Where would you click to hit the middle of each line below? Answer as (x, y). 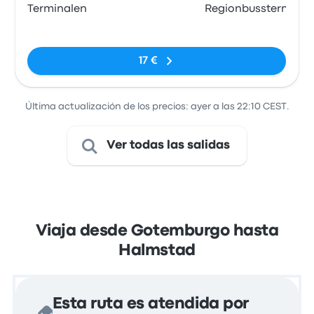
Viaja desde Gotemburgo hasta (157, 231)
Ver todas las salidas (168, 145)
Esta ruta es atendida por (150, 304)
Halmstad (157, 251)
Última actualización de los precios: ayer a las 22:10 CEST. (157, 107)
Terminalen (57, 9)
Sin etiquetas (62, 25)
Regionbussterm (248, 9)
